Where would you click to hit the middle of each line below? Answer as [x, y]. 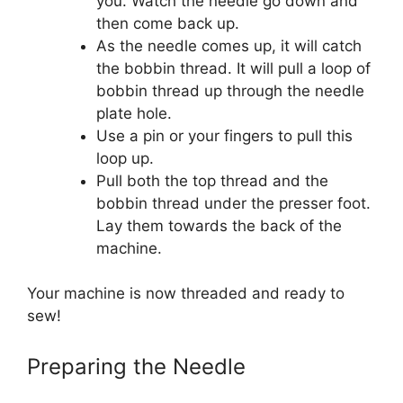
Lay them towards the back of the [219, 225]
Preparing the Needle [136, 366]
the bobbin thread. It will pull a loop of [233, 68]
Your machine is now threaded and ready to [186, 293]
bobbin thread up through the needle [230, 90]
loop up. [125, 158]
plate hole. [134, 113]
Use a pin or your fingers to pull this [224, 135]
